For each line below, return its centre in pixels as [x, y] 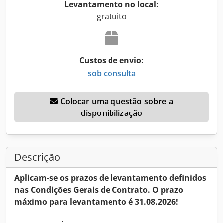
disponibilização [111, 113]
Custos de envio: [111, 60]
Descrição [37, 157]
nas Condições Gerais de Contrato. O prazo [99, 189]
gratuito [111, 16]
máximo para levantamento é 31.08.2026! [96, 201]
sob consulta [111, 73]
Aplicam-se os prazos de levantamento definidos [110, 177]
